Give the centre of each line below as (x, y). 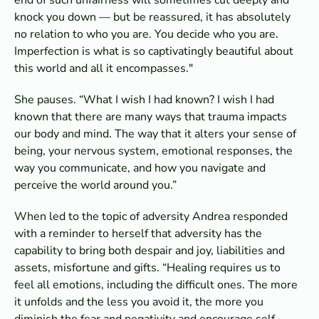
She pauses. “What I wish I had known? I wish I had (144, 99)
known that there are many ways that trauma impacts (151, 116)
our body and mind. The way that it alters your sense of (155, 134)
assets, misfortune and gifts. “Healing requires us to (147, 267)
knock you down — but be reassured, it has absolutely (152, 17)
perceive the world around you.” (95, 185)
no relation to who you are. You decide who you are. (146, 34)
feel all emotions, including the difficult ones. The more (156, 284)
